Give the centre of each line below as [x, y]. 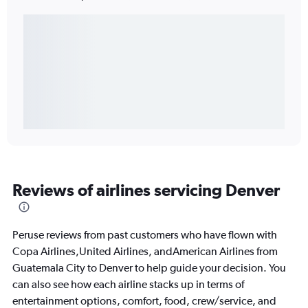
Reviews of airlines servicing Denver [146, 190]
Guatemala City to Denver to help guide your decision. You [149, 268]
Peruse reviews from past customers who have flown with [145, 235]
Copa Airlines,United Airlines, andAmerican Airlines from [145, 252]
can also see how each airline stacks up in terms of [128, 285]
